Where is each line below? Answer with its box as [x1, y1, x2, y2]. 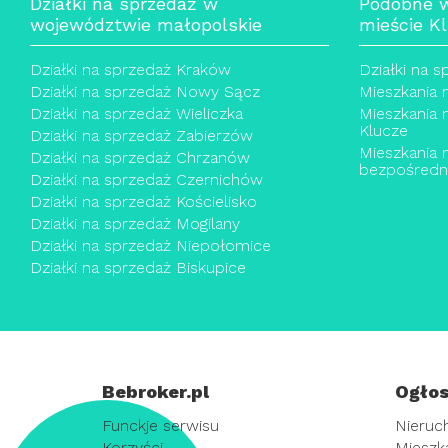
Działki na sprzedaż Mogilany [30, 214, 240, 233]
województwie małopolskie [30, 14, 262, 35]
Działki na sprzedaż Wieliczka [30, 104, 243, 123]
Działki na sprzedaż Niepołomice [30, 236, 271, 255]
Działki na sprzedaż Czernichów [30, 170, 263, 189]
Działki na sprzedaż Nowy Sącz [30, 82, 260, 101]
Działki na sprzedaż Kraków [30, 60, 231, 79]
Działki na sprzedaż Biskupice [30, 258, 246, 277]
